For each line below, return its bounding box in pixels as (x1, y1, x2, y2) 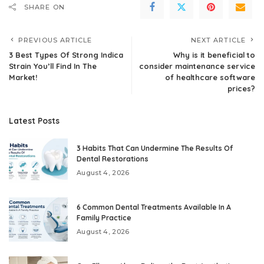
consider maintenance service (139, 61, 255, 71)
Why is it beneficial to (173, 49, 255, 60)
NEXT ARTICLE (190, 35, 246, 44)
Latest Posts (9, 115, 60, 126)
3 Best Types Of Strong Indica (9, 49, 123, 60)
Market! (9, 72, 37, 82)
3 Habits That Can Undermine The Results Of (77, 143, 233, 153)
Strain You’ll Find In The (9, 61, 97, 71)
